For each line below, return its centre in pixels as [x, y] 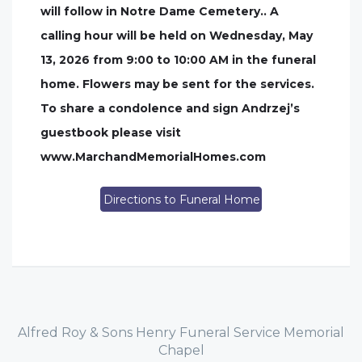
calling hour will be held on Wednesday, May [177, 36]
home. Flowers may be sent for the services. [177, 84]
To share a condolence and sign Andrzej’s [170, 108]
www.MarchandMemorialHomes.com [153, 157]
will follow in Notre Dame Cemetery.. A [160, 11]
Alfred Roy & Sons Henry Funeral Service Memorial [181, 333]
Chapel [181, 350]
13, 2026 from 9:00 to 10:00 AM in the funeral [178, 60]
